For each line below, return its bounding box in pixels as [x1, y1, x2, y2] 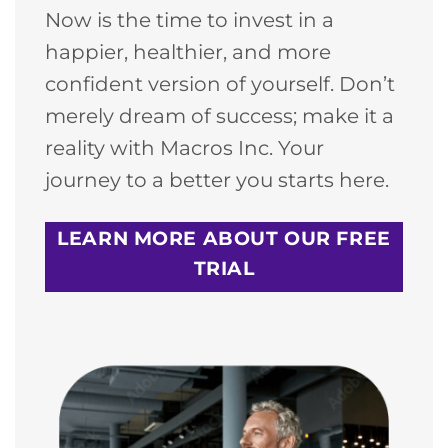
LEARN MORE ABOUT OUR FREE [57, 225, 391, 250]
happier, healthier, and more [45, 39, 331, 64]
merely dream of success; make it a [45, 103, 394, 128]
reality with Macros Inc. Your [45, 135, 324, 160]
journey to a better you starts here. [45, 167, 389, 192]
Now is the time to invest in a [45, 7, 334, 32]
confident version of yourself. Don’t [45, 71, 395, 96]
